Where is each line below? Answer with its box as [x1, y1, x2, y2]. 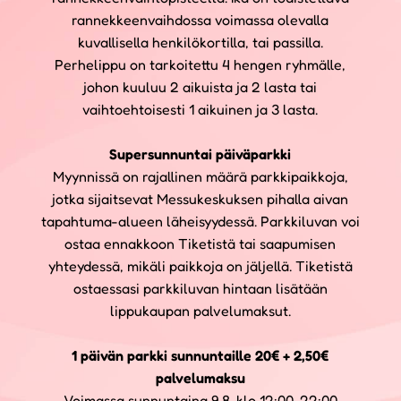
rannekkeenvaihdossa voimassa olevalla [72, 10, 329, 29]
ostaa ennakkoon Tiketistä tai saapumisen [64, 234, 337, 252]
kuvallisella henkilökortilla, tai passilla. [77, 32, 323, 51]
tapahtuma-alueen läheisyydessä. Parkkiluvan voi [40, 211, 360, 230]
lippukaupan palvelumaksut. [109, 301, 291, 320]
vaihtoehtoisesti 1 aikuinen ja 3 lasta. [82, 99, 319, 118]
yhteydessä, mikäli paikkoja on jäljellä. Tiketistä [47, 256, 353, 275]
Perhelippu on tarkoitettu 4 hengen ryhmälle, [55, 55, 346, 73]
